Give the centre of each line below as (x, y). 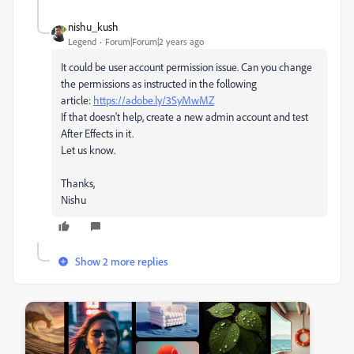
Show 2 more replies (121, 261)
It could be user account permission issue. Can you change (186, 67)
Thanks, (78, 183)
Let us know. (88, 150)
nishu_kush (93, 26)
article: (77, 100)
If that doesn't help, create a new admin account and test (185, 117)
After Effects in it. (98, 133)
